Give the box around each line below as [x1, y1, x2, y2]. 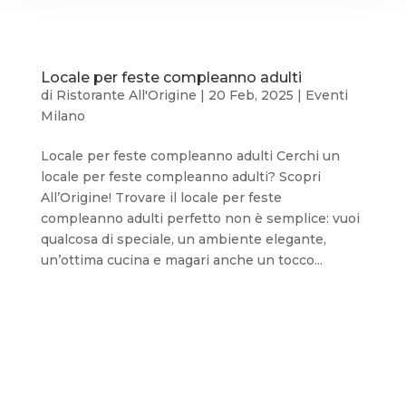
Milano [40, 107, 85, 124]
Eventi [304, 86, 348, 103]
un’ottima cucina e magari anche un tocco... [40, 251, 323, 268]
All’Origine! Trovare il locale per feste [40, 188, 282, 206]
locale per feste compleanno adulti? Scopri [40, 168, 321, 185]
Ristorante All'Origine [55, 86, 197, 103]
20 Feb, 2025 [208, 86, 294, 103]
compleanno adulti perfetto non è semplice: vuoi [40, 209, 360, 227]
